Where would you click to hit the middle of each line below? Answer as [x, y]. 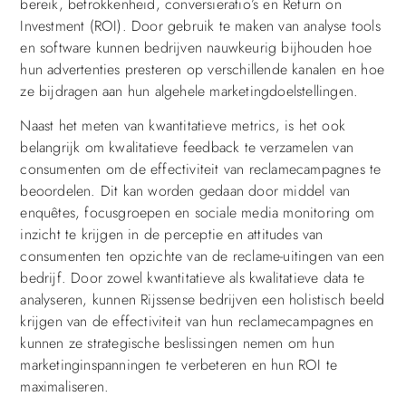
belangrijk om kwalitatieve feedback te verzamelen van [187, 148]
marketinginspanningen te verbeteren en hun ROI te [179, 365]
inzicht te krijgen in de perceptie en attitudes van [172, 235]
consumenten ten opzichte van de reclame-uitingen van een [203, 256]
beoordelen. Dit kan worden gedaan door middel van [185, 191]
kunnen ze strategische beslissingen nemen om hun [177, 343]
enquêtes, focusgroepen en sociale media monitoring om [197, 213]
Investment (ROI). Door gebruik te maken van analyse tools [200, 25]
